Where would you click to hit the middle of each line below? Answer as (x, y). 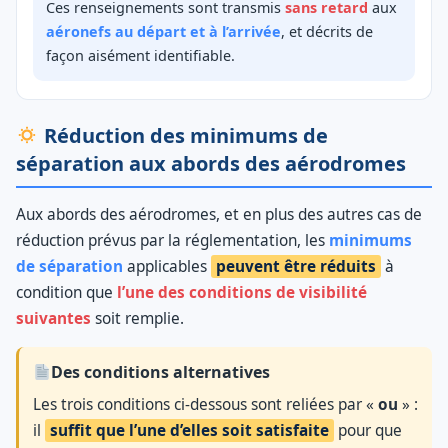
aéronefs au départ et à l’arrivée (163, 32)
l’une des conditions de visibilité (242, 293)
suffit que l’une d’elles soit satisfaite (189, 431)
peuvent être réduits (296, 267)
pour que (368, 431)
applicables (167, 267)
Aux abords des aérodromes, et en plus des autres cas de (219, 215)
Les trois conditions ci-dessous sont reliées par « (205, 405)
